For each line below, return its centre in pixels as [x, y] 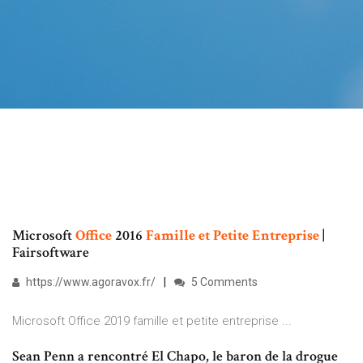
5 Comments [223, 282]
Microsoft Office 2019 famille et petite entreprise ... [152, 321]
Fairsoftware [51, 253]
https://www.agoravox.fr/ [90, 282]
